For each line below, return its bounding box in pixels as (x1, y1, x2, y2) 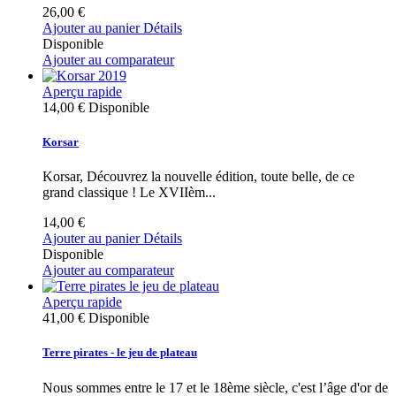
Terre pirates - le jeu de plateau (42, 346, 197, 360)
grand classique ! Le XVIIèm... (42, 185, 216, 201)
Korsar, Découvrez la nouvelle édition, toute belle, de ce (42, 169, 354, 185)
